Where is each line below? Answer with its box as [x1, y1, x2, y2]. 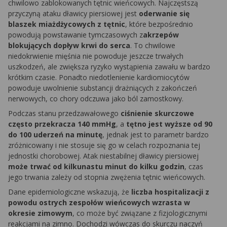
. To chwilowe [130, 41, 175, 51]
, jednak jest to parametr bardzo [102, 130, 209, 140]
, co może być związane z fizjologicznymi [72, 208, 207, 218]
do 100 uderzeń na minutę [8, 130, 102, 140]
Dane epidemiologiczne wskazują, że [8, 187, 129, 197]
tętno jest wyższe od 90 [126, 119, 212, 129]
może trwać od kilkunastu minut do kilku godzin [8, 162, 184, 172]
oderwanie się [139, 9, 190, 19]
